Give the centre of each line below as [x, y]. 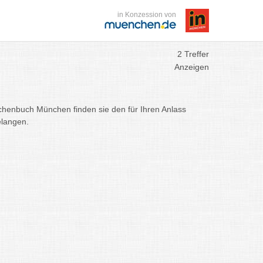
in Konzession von [147, 15]
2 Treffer [193, 54]
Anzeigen [192, 67]
